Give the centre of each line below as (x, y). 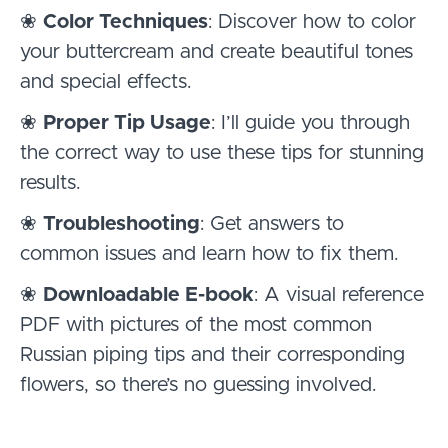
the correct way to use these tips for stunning (222, 152)
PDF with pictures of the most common (196, 324)
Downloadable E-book (148, 294)
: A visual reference (339, 294)
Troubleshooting (121, 223)
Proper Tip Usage (127, 122)
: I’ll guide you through (310, 122)
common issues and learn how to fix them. (209, 253)
